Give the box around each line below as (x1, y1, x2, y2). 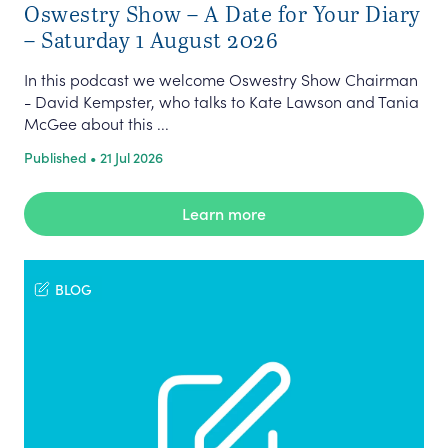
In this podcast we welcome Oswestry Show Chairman (24, 68, 418, 90)
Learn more (182, 202, 266, 224)
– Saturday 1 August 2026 (24, 24, 278, 54)
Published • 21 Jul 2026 (24, 147, 163, 167)
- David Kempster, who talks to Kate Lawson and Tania (24, 90, 419, 112)
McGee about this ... (24, 112, 169, 134)
